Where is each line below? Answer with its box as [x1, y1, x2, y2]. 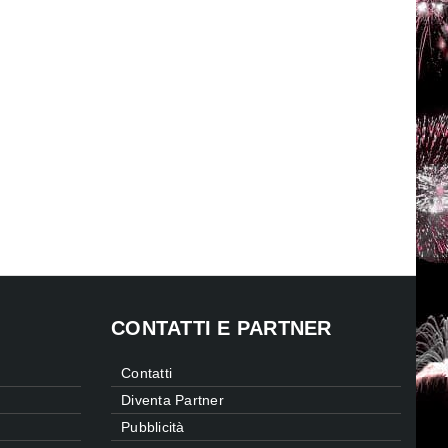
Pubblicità [121, 419, 185, 436]
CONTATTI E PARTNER [111, 317, 332, 340]
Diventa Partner [121, 392, 224, 409]
